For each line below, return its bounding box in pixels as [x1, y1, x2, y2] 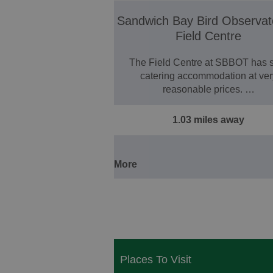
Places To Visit [120, 253, 191, 266]
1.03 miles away [172, 115, 245, 125]
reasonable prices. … [162, 84, 255, 94]
